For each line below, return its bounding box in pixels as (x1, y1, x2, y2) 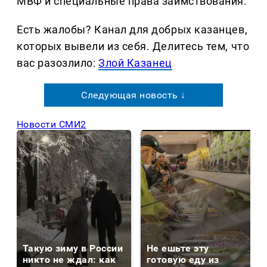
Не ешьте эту (147, 242, 209, 254)
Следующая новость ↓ (81, 89, 186, 101)
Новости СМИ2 (17, 118, 86, 130)
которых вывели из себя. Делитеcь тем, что (17, 39, 250, 52)
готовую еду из (147, 253, 219, 265)
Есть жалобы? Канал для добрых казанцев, (17, 23, 248, 36)
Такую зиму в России (23, 242, 123, 254)
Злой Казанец (98, 56, 172, 69)
